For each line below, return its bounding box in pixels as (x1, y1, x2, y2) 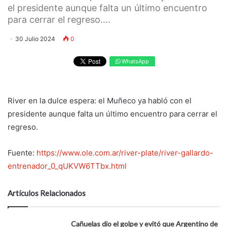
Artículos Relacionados (8, 188, 86, 198)
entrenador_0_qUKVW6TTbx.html (8, 161, 127, 171)
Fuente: (8, 148, 36, 158)
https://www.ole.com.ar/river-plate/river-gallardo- (36, 148, 213, 158)
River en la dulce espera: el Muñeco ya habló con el (8, 96, 192, 106)
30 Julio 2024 (15, 34, 55, 43)
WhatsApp (120, 57, 149, 65)
